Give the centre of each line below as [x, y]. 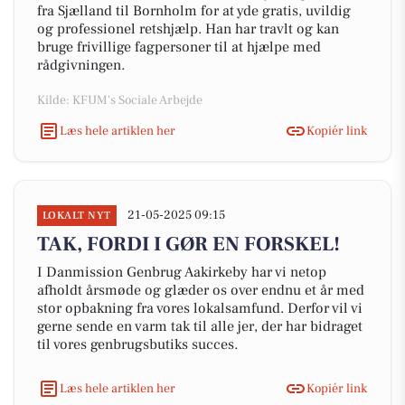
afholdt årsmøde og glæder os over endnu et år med [201, 290]
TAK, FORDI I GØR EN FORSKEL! [188, 244]
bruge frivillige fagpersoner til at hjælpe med [179, 47]
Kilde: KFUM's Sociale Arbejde [120, 100]
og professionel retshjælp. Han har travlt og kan [188, 29]
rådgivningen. [81, 65]
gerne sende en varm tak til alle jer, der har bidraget [200, 326]
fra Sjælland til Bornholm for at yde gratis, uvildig [194, 11]
